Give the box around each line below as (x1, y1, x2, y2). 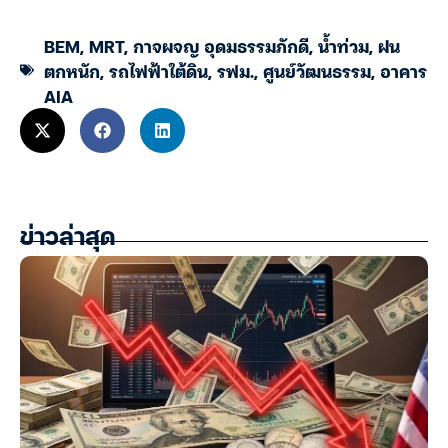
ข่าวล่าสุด (20, 227, 115, 250)
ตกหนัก (44, 55, 100, 85)
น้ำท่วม (318, 30, 369, 60)
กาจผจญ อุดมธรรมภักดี (133, 30, 309, 60)
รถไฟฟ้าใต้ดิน (109, 55, 208, 85)
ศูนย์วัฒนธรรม (263, 55, 371, 85)
